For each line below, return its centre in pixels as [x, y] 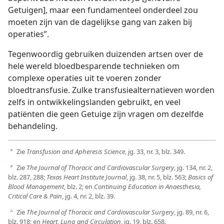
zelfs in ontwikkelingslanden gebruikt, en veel [94, 102]
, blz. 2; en [79, 187]
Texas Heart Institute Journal [86, 177]
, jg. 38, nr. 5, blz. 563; [157, 177]
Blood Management [36, 187]
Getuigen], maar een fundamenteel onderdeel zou [103, 10]
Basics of [200, 177]
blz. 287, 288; [27, 177]
